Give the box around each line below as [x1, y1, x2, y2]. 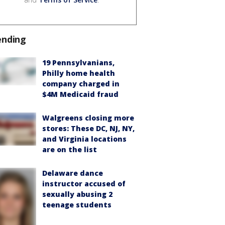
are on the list [42, 144, 97, 154]
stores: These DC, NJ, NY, [42, 123, 135, 133]
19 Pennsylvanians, [42, 57, 115, 67]
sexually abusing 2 [42, 189, 113, 199]
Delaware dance [42, 168, 103, 178]
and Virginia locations [42, 134, 127, 144]
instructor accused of [42, 178, 126, 188]
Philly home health [42, 68, 115, 78]
